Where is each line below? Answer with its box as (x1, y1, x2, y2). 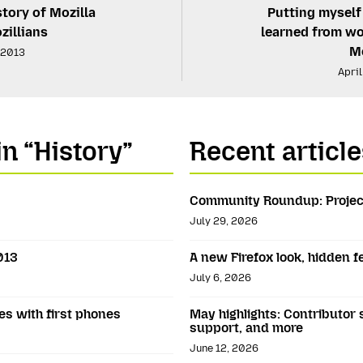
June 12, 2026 (189, 341, 258, 354)
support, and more (189, 319, 303, 335)
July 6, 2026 (189, 271, 251, 284)
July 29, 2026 (189, 214, 258, 227)
